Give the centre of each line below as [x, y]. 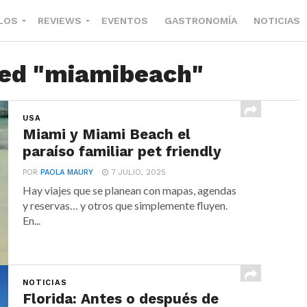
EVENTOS [125, 21]
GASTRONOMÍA [201, 21]
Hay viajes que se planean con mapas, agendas [130, 190]
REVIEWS [60, 21]
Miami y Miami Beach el [107, 134]
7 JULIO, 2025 [139, 172]
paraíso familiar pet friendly [122, 151]
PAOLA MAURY [67, 172]
